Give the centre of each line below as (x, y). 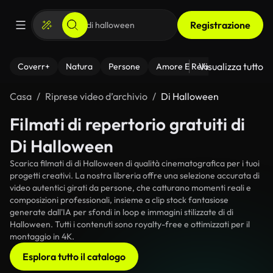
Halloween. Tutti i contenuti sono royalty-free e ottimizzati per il (130, 224)
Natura (79, 66)
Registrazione (220, 25)
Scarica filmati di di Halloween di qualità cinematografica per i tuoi (135, 163)
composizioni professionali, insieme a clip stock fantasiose (119, 200)
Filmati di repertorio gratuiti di (128, 124)
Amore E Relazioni (191, 66)
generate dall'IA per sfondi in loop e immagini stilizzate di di (122, 212)
